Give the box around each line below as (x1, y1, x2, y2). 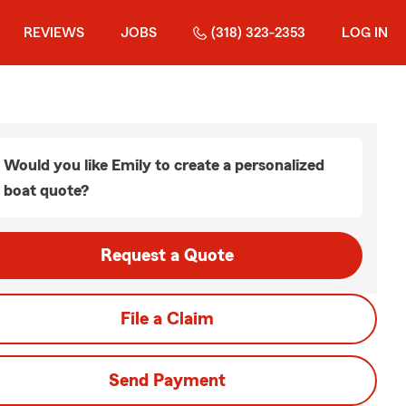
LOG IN (342, 25, 388, 40)
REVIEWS (24, 25, 84, 40)
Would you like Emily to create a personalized (4, 157, 324, 173)
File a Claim (120, 310, 214, 328)
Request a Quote (100, 246, 234, 265)
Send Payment (108, 372, 226, 390)
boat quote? (4, 182, 89, 198)
